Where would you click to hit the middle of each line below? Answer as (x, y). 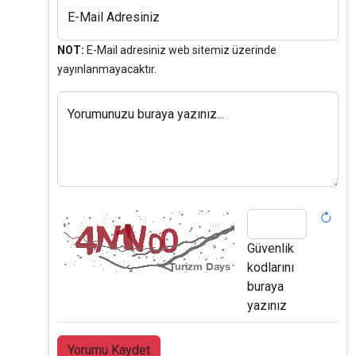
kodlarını (271, 268)
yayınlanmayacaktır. (107, 70)
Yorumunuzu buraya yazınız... (146, 114)
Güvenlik (271, 249)
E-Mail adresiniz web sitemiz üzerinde (180, 50)
